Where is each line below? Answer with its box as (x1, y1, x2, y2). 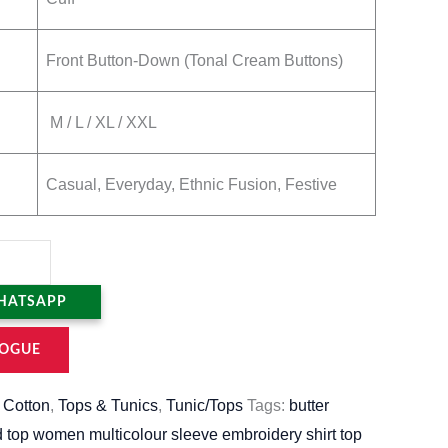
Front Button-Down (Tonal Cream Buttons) (46, 52, 343, 70)
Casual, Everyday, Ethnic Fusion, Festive (46, 176, 337, 194)
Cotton (3, 397, 50, 415)
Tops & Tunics (58, 397, 158, 415)
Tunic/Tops (166, 397, 243, 415)
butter (289, 397, 329, 415)
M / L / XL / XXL (46, 114, 157, 132)
